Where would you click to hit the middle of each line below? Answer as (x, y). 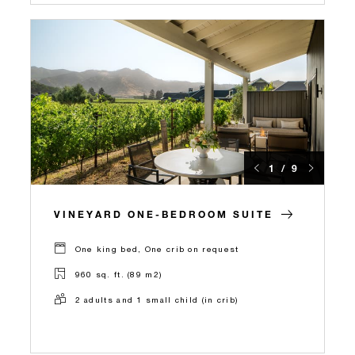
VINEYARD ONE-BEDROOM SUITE (164, 214)
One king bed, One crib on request (157, 248)
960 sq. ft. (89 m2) (118, 274)
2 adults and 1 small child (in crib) (157, 299)
